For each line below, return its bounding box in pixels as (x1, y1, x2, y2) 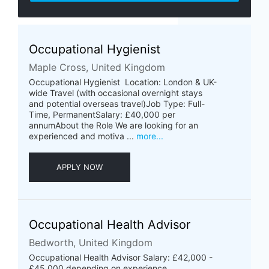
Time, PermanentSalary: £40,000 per (29, 109, 175, 119)
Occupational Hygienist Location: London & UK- (29, 76, 217, 87)
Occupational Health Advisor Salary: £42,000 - (29, 252, 213, 262)
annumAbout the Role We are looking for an (29, 119, 198, 130)
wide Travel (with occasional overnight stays (29, 87, 202, 98)
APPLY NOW (56, 162, 103, 172)
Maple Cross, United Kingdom (29, 61, 165, 73)
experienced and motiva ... (29, 130, 136, 141)
